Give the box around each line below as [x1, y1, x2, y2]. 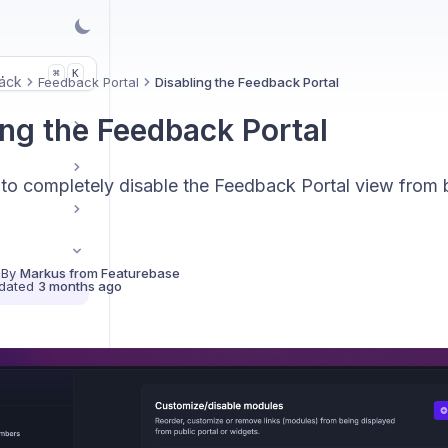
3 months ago [37, 278, 122, 294]
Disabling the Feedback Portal [154, 74, 339, 90]
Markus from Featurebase [19, 265, 180, 281]
